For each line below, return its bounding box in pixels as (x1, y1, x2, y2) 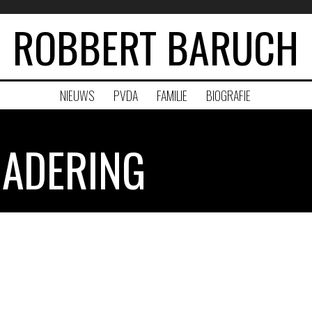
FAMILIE (156, 86, 187, 104)
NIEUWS (59, 86, 95, 104)
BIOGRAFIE (205, 86, 251, 104)
